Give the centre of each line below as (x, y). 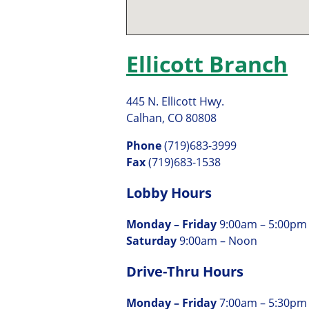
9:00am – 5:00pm (263, 224)
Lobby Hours (169, 192)
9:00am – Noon (218, 241)
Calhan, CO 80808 (171, 118)
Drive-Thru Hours (185, 272)
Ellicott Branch (207, 64)
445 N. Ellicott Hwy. (175, 101)
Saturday (153, 241)
